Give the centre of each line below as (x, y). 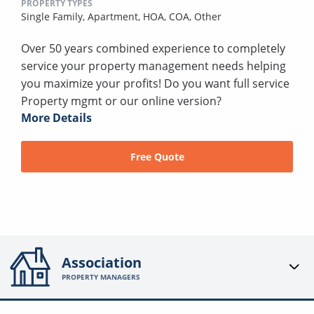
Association (102, 262)
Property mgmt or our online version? (121, 101)
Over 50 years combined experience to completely (153, 48)
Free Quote (157, 156)
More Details (56, 117)
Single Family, (54, 16)
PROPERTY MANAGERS (101, 277)
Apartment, (115, 16)
